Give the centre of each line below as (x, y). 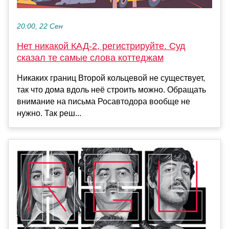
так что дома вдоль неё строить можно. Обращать (111, 89)
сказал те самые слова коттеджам (90, 58)
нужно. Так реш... (49, 113)
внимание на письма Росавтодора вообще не (104, 101)
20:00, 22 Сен (40, 26)
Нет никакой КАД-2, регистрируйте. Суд (101, 46)
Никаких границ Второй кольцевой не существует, (111, 78)
